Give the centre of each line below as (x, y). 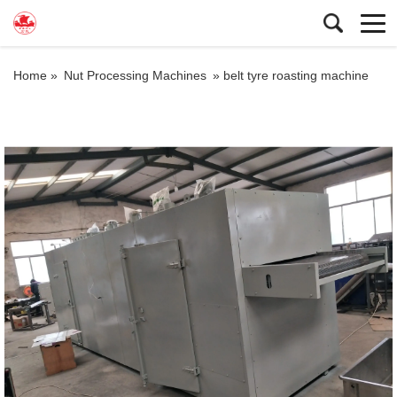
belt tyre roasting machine (296, 75)
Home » (37, 75)
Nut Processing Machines (135, 75)
